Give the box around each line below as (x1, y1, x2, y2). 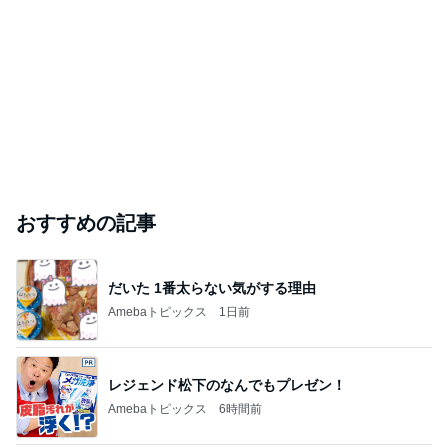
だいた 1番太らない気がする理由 (108, 279, 316, 296)
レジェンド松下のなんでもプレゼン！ (108, 376, 346, 393)
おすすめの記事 (16, 212, 156, 234)
